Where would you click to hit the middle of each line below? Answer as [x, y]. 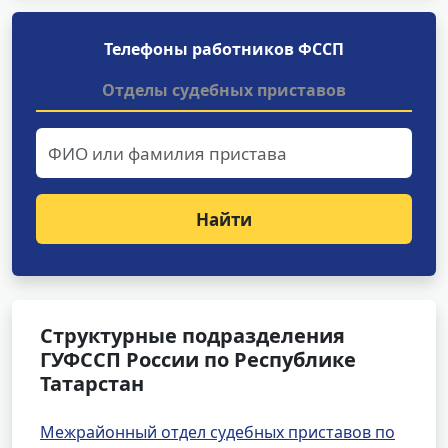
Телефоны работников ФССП [224, 49]
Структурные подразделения [192, 335]
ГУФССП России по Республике [198, 359]
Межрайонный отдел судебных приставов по [217, 432]
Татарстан [92, 383]
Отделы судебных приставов [224, 90]
